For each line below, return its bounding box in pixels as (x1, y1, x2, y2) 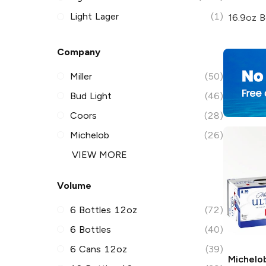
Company (57, 46, 100, 58)
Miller (70, 70, 93, 82)
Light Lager (70, 11, 119, 23)
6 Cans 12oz (70, 243, 127, 255)
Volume (57, 179, 91, 191)
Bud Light (70, 90, 112, 102)
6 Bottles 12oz (70, 204, 137, 216)
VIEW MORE (72, 148, 127, 160)
